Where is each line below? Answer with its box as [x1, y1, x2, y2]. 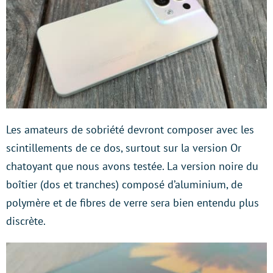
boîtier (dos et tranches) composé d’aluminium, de [6, 177, 243, 192]
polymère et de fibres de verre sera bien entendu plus [6, 196, 259, 210]
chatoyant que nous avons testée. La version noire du [6, 159, 258, 174]
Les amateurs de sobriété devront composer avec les [6, 122, 254, 137]
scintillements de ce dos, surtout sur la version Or [6, 141, 241, 155]
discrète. [6, 214, 46, 229]
